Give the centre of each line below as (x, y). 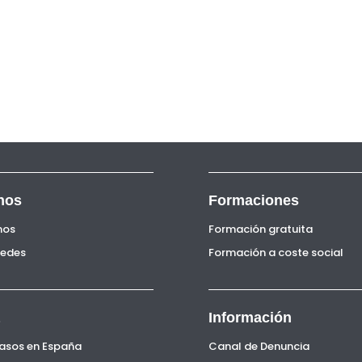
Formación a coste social (276, 253)
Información (250, 318)
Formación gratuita (261, 229)
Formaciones (254, 200)
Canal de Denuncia (259, 347)
